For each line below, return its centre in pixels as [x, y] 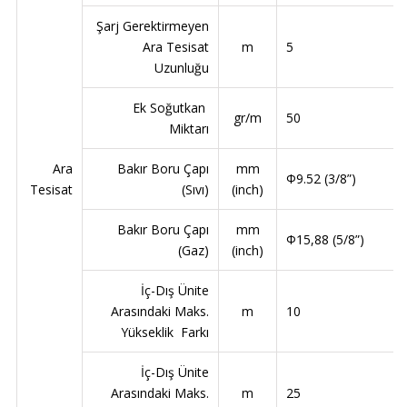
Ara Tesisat [176, 47]
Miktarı [189, 129]
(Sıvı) [195, 190]
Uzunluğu [182, 68]
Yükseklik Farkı [165, 333]
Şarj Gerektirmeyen [153, 26]
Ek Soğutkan [171, 108]
